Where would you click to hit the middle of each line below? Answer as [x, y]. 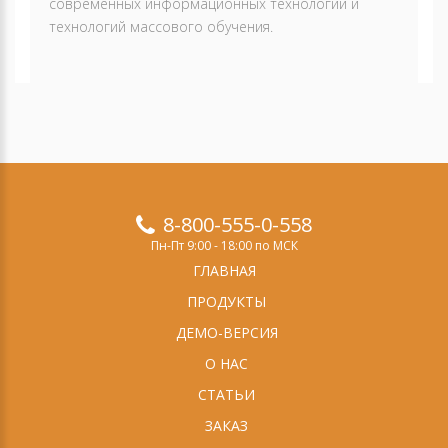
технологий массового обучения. [161, 26]
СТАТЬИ [226, 394]
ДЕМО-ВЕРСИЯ [226, 332]
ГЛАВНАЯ [224, 270]
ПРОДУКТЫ [226, 301]
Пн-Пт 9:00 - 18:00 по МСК [224, 245]
